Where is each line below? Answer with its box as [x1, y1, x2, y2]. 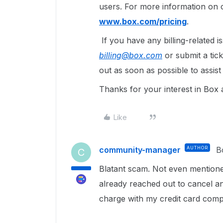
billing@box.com [99, 50, 162, 60]
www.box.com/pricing [99, 16, 187, 26]
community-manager [99, 145, 181, 155]
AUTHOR [187, 145, 208, 150]
